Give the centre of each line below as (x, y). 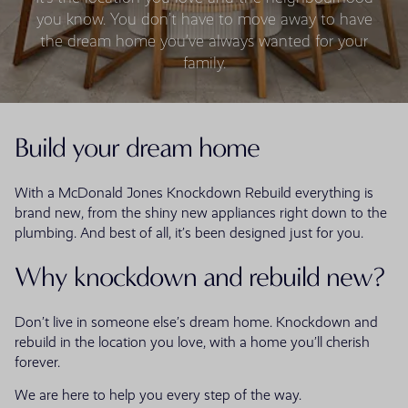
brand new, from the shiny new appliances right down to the (201, 214)
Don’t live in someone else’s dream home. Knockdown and (196, 323)
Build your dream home (137, 148)
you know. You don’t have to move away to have (204, 20)
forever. (39, 363)
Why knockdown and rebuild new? (199, 278)
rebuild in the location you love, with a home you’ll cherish (192, 343)
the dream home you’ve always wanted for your (204, 41)
